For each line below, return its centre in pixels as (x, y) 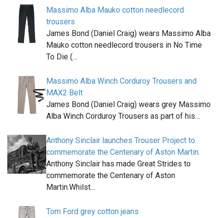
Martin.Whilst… (71, 187)
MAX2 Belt (64, 93)
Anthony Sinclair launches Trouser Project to (121, 141)
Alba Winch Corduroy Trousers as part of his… (123, 116)
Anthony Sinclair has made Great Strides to (118, 164)
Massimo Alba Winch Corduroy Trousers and (121, 81)
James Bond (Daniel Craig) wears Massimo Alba (128, 34)
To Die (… (62, 57)
